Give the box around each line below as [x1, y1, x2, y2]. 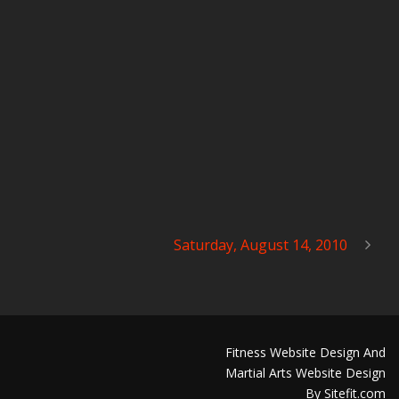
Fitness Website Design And [224, 344, 386, 361]
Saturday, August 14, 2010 [174, 235, 347, 255]
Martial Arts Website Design [224, 364, 386, 381]
